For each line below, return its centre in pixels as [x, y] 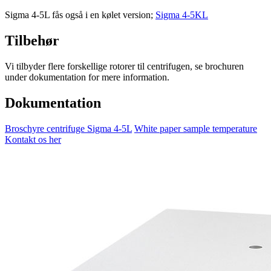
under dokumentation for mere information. [87, 77]
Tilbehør [32, 40]
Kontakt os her [33, 139]
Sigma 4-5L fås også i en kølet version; [80, 15]
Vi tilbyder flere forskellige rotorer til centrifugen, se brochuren [124, 66]
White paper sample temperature [196, 128]
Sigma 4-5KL [182, 15]
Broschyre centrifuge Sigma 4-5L [68, 128]
